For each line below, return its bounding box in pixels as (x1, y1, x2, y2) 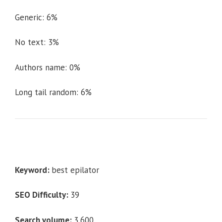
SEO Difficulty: (15, 189, 70, 201)
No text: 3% (15, 37, 59, 48)
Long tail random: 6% (15, 87, 92, 98)
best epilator (52, 164, 99, 175)
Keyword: (15, 164, 52, 175)
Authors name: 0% (15, 61, 80, 73)
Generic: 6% (15, 11, 57, 23)
